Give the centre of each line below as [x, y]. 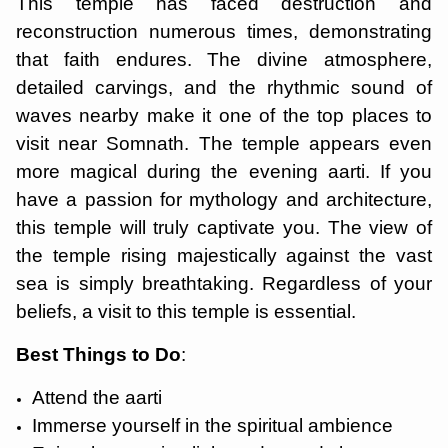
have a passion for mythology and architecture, [224, 199]
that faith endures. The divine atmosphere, [224, 59]
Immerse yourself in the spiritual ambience [212, 425]
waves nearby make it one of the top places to [224, 115]
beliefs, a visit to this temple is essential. [186, 311]
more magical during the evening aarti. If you [224, 171]
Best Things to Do [98, 354]
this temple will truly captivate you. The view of [224, 227]
